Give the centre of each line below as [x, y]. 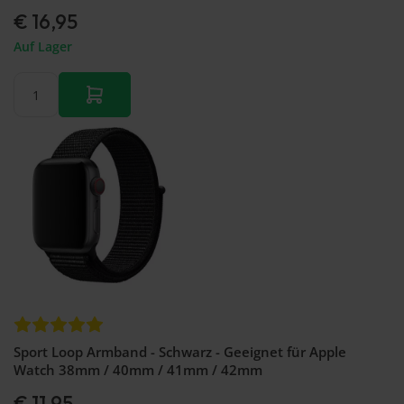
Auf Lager [43, 47]
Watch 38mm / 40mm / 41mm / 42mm [138, 370]
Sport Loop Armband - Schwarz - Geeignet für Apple [180, 352]
